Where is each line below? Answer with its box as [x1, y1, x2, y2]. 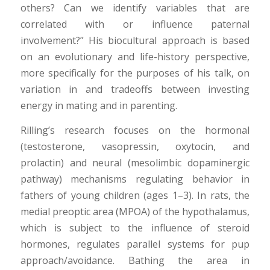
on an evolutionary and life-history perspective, [20, 50, 250, 64]
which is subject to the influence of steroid [20, 221, 250, 234]
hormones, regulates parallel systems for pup [20, 237, 250, 251]
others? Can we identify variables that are [20, 1, 250, 15]
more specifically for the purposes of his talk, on [20, 66, 250, 80]
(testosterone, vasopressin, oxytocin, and [20, 139, 250, 153]
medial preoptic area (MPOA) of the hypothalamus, [20, 204, 250, 218]
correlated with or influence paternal [20, 17, 250, 31]
